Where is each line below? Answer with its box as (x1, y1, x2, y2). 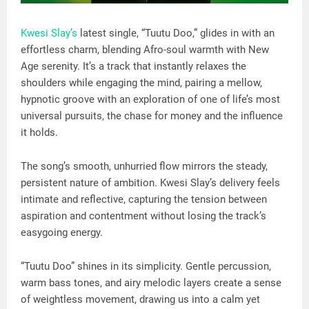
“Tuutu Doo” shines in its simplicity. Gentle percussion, (21, 259, 271, 272)
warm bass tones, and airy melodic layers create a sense (21, 276, 281, 289)
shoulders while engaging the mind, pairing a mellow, (21, 76, 262, 89)
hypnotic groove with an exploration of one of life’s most (21, 92, 280, 106)
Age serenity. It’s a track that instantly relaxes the (21, 59, 246, 72)
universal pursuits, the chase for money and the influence (21, 109, 283, 122)
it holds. (21, 126, 58, 139)
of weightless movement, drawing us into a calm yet (21, 292, 260, 306)
